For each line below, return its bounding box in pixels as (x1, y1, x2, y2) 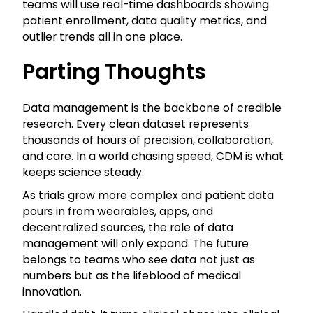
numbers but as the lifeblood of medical (22, 268, 241, 284)
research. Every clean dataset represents (22, 116, 249, 133)
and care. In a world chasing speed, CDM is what (22, 148, 284, 165)
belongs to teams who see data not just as (22, 252, 255, 268)
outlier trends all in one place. (22, 29, 182, 45)
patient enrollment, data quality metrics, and (22, 13, 267, 29)
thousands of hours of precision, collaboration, (22, 132, 273, 149)
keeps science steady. (22, 164, 144, 181)
